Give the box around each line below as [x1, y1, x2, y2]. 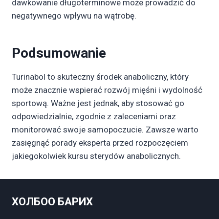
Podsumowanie [12, 45, 106, 61]
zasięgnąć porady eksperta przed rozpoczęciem [12, 138, 188, 148]
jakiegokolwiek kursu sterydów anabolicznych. [12, 151, 181, 161]
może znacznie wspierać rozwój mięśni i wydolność [12, 85, 202, 95]
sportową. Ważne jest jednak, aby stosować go [12, 98, 184, 108]
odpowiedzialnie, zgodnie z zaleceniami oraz [12, 111, 176, 121]
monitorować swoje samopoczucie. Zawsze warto [12, 125, 198, 134]
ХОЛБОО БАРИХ [12, 195, 93, 208]
